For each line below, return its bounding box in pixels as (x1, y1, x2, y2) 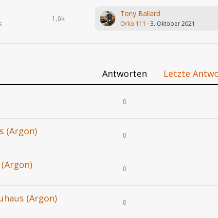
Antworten (102, 68, 147, 79)
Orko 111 (120, 19, 146, 28)
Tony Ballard (120, 8, 161, 18)
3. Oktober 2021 (150, 19, 196, 28)
